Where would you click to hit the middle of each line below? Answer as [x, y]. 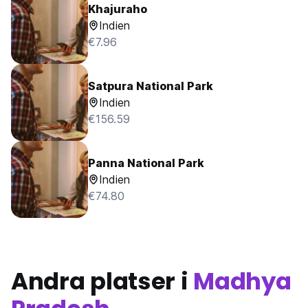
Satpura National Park [151, 86]
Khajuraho [118, 9]
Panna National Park [146, 163]
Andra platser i [102, 281]
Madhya [242, 281]
